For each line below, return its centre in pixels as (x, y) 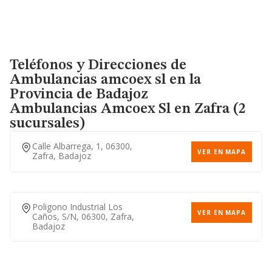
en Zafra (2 (208, 109)
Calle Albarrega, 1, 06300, (82, 146)
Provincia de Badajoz (79, 95)
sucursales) (47, 124)
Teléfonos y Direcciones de (98, 66)
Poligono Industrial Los (77, 207)
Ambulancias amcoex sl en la (105, 80)
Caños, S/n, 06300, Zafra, (83, 216)
